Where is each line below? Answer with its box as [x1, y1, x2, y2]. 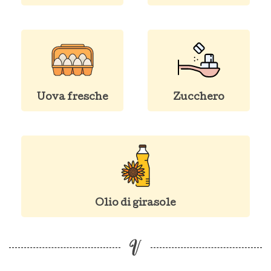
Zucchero [173, 93, 224, 103]
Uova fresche [36, 93, 108, 103]
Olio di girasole [95, 198, 176, 209]
